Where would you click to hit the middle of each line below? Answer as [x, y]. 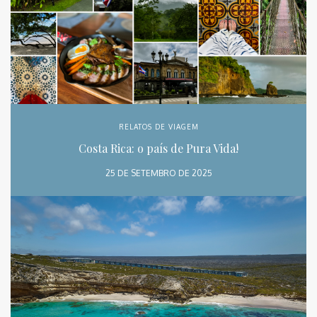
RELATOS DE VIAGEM [158, 127]
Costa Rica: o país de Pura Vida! [158, 149]
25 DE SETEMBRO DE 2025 [158, 173]
